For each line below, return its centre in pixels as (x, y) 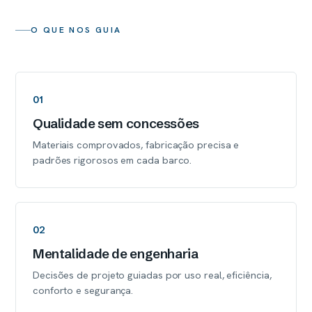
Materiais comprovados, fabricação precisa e (136, 145)
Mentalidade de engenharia (116, 253)
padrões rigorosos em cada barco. (112, 160)
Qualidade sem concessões (116, 123)
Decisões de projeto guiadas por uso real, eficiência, (152, 275)
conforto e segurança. (83, 290)
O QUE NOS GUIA (76, 30)
